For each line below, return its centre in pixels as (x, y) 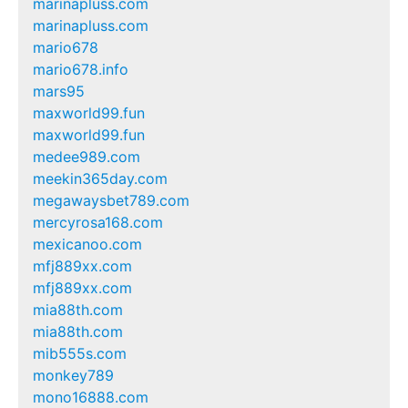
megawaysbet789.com (111, 201)
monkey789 (73, 376)
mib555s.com (80, 354)
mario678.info (81, 70)
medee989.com (87, 157)
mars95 (59, 92)
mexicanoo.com (87, 245)
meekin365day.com (100, 179)
